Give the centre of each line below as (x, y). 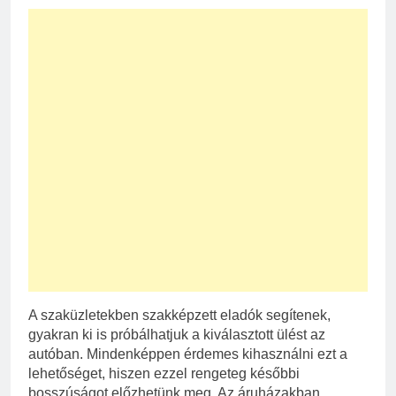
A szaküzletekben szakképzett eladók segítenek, (179, 315)
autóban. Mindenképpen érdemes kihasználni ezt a (188, 354)
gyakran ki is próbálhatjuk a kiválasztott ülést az (177, 334)
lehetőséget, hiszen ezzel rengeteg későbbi (164, 373)
